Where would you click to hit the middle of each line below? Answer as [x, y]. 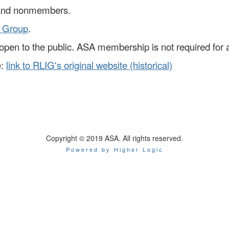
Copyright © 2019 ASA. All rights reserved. [114, 138]
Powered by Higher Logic [114, 149]
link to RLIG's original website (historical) [89, 65]
